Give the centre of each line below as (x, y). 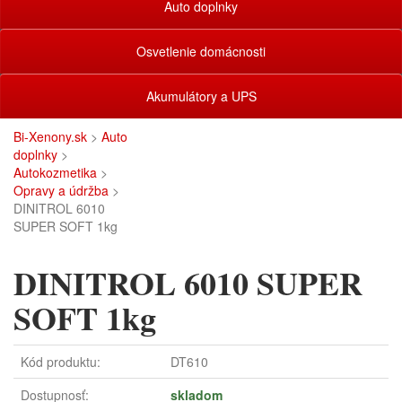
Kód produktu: (61, 362)
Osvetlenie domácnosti (201, 51)
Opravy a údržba (61, 190)
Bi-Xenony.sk (50, 136)
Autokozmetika (55, 172)
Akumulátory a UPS (201, 96)
